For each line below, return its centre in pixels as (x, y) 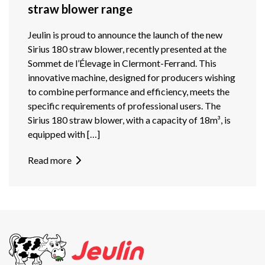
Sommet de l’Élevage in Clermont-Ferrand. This (122, 63)
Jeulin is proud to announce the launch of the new (125, 35)
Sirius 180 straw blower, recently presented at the (127, 49)
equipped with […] (64, 134)
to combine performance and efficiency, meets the (129, 92)
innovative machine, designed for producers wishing (132, 77)
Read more (50, 160)
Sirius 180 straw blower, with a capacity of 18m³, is (129, 120)
